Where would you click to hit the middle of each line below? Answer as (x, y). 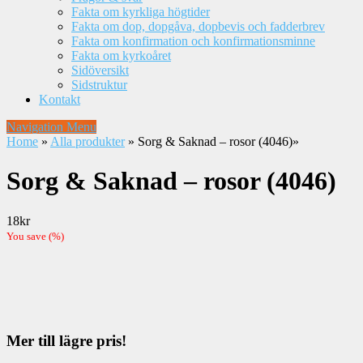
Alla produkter (88, 141)
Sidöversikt (100, 70)
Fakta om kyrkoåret (121, 56)
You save (28, 236)
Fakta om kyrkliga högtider (141, 12)
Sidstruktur (99, 85)
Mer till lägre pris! (66, 340)
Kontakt (60, 99)
